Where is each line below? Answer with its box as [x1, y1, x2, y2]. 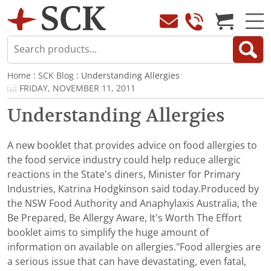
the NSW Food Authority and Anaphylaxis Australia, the [7, 198, 257, 209]
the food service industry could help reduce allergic [7, 155, 241, 166]
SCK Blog [38, 71, 74, 81]
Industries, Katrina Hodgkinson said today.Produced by [7, 184, 259, 195]
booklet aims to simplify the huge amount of [7, 227, 209, 238]
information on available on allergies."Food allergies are [7, 242, 261, 253]
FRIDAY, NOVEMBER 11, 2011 [19, 83, 135, 94]
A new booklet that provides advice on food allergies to [7, 140, 257, 151]
